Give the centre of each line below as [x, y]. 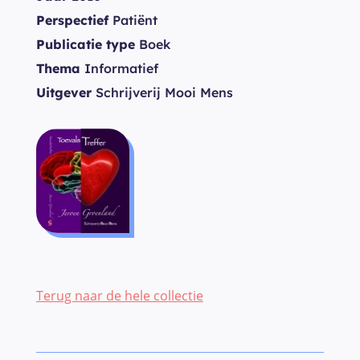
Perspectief [72, 20]
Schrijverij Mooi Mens [162, 92]
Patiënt [133, 20]
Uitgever [64, 92]
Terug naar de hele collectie [119, 296]
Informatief [119, 68]
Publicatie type [86, 44]
